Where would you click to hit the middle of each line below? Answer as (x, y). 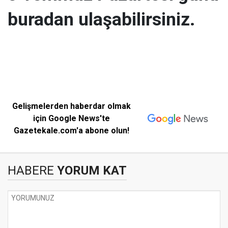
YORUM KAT (90, 170)
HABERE (31, 170)
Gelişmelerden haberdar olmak (72, 106)
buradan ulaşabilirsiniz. (104, 19)
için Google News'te (72, 118)
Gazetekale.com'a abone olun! (72, 131)
